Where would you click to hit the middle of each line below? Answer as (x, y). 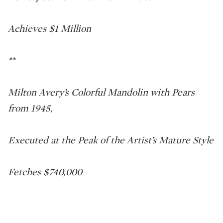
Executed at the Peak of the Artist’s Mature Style (111, 140)
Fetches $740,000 (45, 172)
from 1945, (30, 108)
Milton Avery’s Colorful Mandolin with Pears (101, 92)
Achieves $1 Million (50, 28)
